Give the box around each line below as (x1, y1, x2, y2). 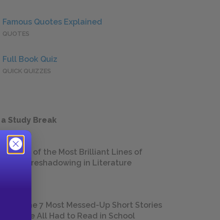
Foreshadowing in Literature (22, 158, 132, 168)
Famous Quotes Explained (2, 17, 102, 27)
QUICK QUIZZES (2, 67, 51, 75)
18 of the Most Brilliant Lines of (22, 147, 142, 157)
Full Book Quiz (2, 55, 57, 64)
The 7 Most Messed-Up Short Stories (22, 200, 162, 210)
